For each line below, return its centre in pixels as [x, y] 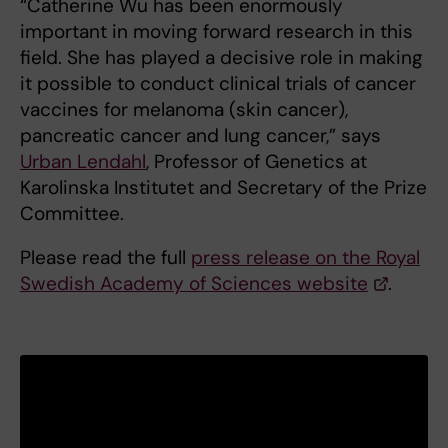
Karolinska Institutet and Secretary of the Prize [223, 187]
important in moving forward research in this [216, 31]
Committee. [72, 213]
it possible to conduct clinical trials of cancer [218, 83]
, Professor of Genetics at [256, 161]
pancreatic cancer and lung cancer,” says [200, 135]
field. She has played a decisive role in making [221, 57]
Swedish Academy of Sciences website [194, 283]
